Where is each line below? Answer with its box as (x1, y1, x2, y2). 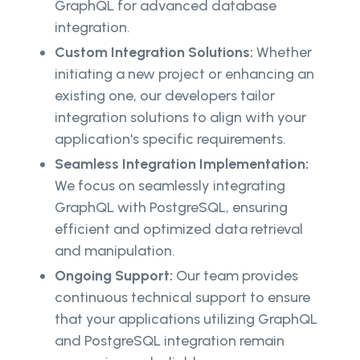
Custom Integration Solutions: (55, 43, 253, 62)
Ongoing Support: (55, 267, 173, 285)
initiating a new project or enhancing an (55, 65, 314, 84)
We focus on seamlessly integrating (55, 177, 285, 195)
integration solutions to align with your (55, 108, 306, 127)
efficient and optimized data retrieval (55, 220, 303, 239)
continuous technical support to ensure (55, 288, 310, 307)
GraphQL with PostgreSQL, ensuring (55, 198, 288, 217)
